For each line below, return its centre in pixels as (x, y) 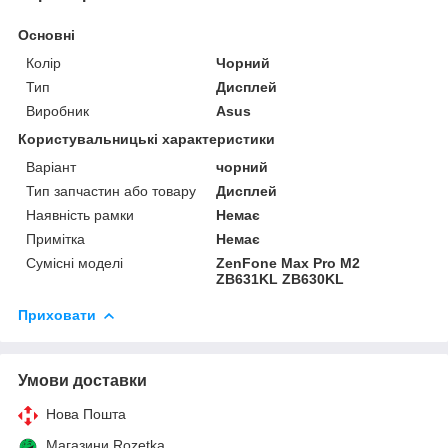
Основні (46, 34)
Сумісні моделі (74, 262)
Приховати (57, 314)
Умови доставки (82, 380)
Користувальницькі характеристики (146, 138)
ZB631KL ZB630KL (280, 278)
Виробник (57, 110)
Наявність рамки (80, 214)
